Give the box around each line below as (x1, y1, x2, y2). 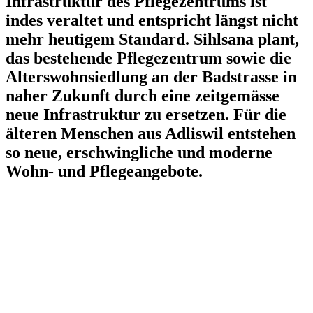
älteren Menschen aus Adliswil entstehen (6, 124, 296, 143)
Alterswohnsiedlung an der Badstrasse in (6, 68, 297, 87)
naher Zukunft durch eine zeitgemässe (6, 87, 279, 105)
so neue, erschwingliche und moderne (6, 143, 272, 162)
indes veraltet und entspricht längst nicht (6, 11, 298, 30)
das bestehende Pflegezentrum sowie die (6, 49, 291, 68)
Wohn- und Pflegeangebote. (6, 162, 203, 181)
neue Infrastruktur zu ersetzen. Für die (6, 105, 286, 124)
